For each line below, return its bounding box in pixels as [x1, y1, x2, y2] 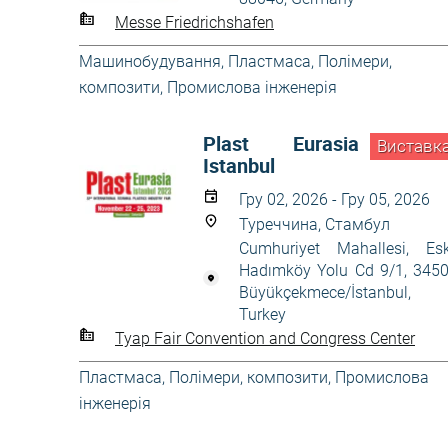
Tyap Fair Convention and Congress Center [115, 328, 415, 348]
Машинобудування [79, 52, 221, 71]
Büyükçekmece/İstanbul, [239, 283, 411, 302]
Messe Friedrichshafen [115, 12, 274, 32]
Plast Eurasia [203, 130, 360, 157]
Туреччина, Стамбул [239, 215, 390, 234]
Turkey [239, 305, 286, 324]
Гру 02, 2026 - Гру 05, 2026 [239, 190, 430, 209]
